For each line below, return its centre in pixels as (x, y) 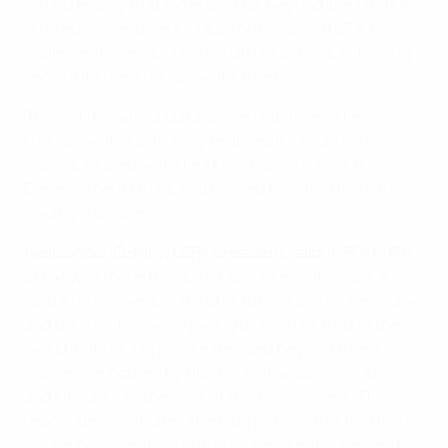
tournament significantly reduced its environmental (215, 142)
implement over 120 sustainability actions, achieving (217, 54)
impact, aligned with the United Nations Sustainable (213, 166)
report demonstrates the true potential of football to (223, 422)
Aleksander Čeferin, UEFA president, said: (174, 254)
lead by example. (86, 214)
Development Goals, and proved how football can (208, 190)
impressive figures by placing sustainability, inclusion (215, 374)
